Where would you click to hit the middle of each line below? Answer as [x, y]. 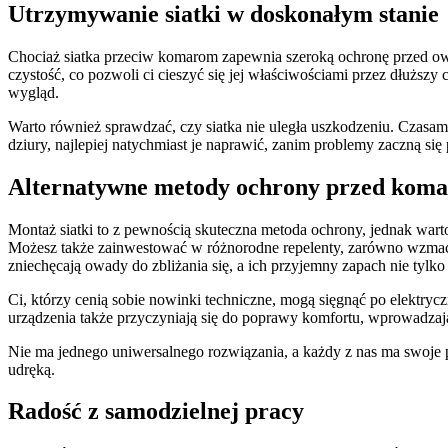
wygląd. [33, 92]
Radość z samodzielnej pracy [156, 411]
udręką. [31, 369]
